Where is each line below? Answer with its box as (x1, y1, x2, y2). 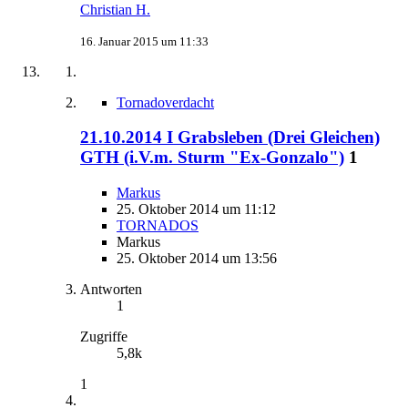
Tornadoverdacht (117, 94, 214, 110)
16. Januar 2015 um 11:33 (80, 34, 209, 48)
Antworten (80, 281, 142, 298)
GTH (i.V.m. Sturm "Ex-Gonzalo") (80, 148, 344, 168)
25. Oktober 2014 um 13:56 (117, 250, 277, 267)
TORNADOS (117, 218, 199, 234)
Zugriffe (80, 329, 127, 345)
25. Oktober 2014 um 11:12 (117, 201, 276, 218)
